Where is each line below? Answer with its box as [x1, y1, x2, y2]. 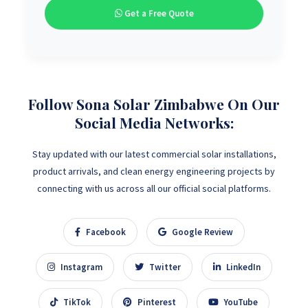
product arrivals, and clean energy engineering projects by [33, 165, 275, 177]
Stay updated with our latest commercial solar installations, [32, 148, 276, 160]
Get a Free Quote [122, 8, 194, 19]
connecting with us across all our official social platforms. [37, 182, 271, 195]
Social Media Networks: [74, 113, 234, 132]
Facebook [84, 226, 126, 238]
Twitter [147, 261, 181, 273]
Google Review [170, 226, 233, 238]
